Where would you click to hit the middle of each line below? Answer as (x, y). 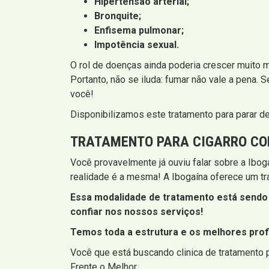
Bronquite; (118, 16)
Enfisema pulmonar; (139, 30)
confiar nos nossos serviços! (137, 211)
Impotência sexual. (137, 44)
